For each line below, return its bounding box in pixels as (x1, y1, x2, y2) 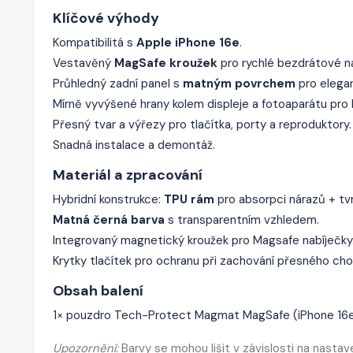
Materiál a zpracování (53, 165, 203, 184)
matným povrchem (183, 75, 295, 91)
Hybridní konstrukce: (53, 191, 164, 207)
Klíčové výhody (53, 8, 159, 28)
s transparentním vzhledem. (165, 211, 319, 228)
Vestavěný (53, 54, 114, 71)
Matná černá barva (53, 211, 165, 228)
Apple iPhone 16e (136, 34, 240, 50)
